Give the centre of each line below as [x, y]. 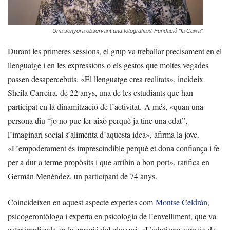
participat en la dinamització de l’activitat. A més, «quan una [106, 107]
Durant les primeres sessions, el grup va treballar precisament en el [115, 51]
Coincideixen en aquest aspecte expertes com [82, 202]
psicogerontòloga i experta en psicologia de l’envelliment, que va [112, 216]
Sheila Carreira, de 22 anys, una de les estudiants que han [100, 93]
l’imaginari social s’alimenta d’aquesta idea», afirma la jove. [103, 135]
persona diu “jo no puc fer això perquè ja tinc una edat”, [98, 121]
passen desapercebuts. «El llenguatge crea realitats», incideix [106, 79]
